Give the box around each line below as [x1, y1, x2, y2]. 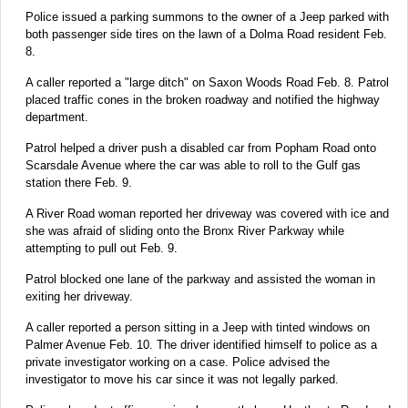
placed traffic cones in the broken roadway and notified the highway [25, 92, 380, 107]
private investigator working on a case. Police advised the [25, 354, 330, 369]
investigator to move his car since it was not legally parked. [25, 372, 339, 386]
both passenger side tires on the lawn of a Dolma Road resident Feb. [25, 26, 387, 41]
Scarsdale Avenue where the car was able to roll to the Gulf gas [25, 158, 361, 172]
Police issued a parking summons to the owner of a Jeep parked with [25, 9, 389, 24]
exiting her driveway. [25, 289, 133, 303]
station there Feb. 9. [25, 175, 132, 189]
